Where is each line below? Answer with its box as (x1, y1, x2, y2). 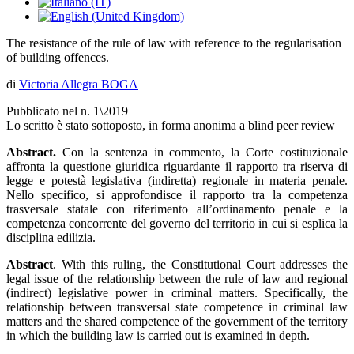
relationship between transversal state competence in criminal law (6, 300, 348, 314)
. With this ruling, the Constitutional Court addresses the (53, 258, 348, 271)
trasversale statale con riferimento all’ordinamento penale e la (6, 202, 348, 216)
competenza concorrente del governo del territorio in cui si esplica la (6, 217, 348, 230)
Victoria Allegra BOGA (19, 77, 138, 91)
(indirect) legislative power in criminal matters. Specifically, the (6, 286, 348, 299)
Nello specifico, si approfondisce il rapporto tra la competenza (6, 188, 348, 201)
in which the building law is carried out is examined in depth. (6, 329, 310, 342)
